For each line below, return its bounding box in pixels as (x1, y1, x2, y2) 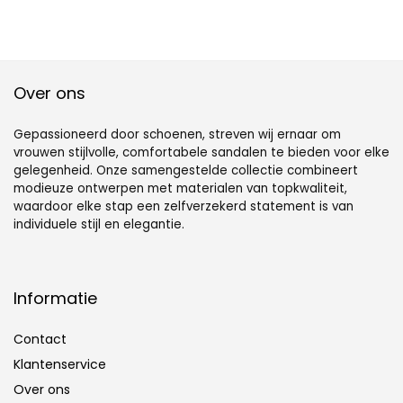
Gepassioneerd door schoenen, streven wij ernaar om (13, 126, 341, 144)
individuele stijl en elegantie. (13, 216, 184, 234)
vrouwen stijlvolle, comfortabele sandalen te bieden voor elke (13, 144, 390, 162)
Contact (13, 330, 67, 349)
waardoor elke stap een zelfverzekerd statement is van (13, 198, 354, 216)
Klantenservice (13, 355, 106, 374)
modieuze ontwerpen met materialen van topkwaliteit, (13, 180, 347, 198)
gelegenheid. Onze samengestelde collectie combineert (13, 162, 358, 180)
